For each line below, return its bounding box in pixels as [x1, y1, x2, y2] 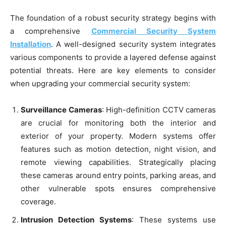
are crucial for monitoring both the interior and [21, 118, 216, 128]
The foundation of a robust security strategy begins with [10, 13, 216, 23]
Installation [10, 39, 51, 49]
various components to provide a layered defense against [10, 52, 216, 63]
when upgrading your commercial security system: [10, 79, 190, 89]
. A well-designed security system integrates [51, 39, 216, 49]
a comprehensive [10, 26, 91, 36]
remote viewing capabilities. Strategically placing [21, 157, 216, 167]
